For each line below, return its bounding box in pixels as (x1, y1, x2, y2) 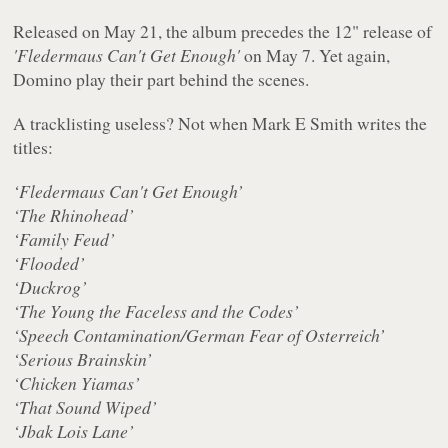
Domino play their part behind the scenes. (13, 67, 310, 92)
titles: (13, 135, 54, 160)
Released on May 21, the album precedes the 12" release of (13, 19, 433, 44)
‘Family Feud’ (13, 227, 116, 252)
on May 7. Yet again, (240, 43, 391, 68)
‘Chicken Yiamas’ (13, 371, 141, 396)
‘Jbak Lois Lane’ (13, 419, 135, 444)
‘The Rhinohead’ (13, 203, 135, 228)
